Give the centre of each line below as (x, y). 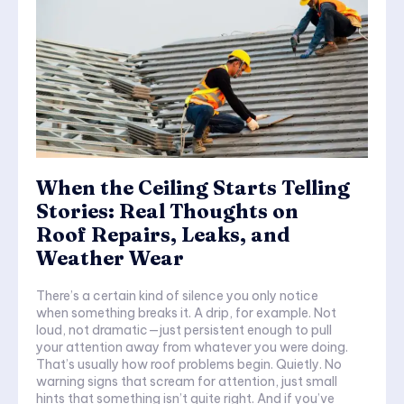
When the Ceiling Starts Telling (193, 188)
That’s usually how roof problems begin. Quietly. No (189, 365)
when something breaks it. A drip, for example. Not (186, 313)
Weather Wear (110, 258)
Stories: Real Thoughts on (167, 211)
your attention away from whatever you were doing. (192, 348)
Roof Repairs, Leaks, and (163, 235)
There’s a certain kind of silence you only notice (177, 296)
